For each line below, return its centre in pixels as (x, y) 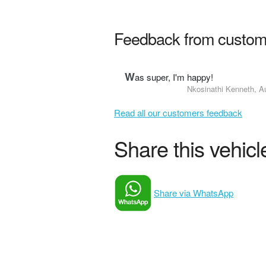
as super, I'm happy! (174, 77)
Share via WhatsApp (194, 193)
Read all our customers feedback (178, 113)
